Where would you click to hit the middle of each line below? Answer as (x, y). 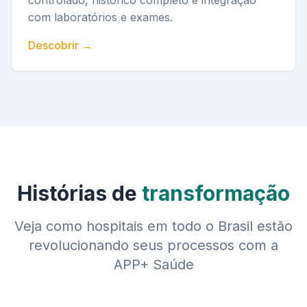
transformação (216, 193)
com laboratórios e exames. (100, 17)
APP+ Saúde (153, 265)
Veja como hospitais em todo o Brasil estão (153, 226)
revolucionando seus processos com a (153, 245)
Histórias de (79, 193)
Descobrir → (60, 45)
